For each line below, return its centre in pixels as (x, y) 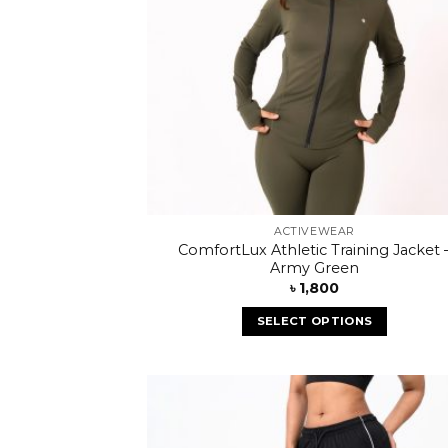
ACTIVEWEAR (314, 231)
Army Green (314, 267)
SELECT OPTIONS (314, 320)
